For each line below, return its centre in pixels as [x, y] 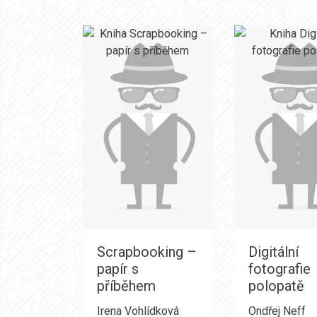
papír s [118, 269]
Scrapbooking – [147, 252]
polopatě [276, 286]
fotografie [279, 269]
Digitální [273, 252]
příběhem [126, 286]
